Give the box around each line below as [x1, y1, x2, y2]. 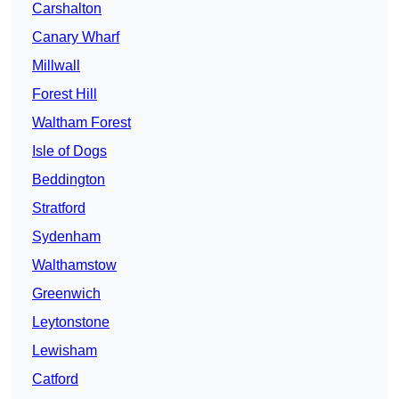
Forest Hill [32, 86, 97, 102]
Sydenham [32, 229, 101, 245]
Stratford [32, 200, 85, 216]
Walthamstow [32, 257, 117, 273]
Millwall [32, 58, 80, 74]
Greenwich [32, 286, 101, 302]
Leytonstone [32, 314, 110, 330]
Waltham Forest [32, 115, 131, 131]
